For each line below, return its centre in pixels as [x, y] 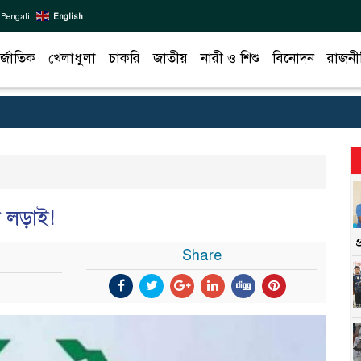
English [68, 16]
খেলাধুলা [72, 58]
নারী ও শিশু [230, 58]
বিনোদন [293, 58]
